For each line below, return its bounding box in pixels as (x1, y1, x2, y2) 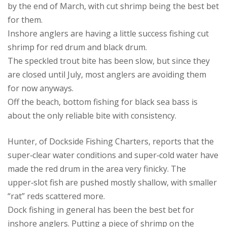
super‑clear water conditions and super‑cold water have (8, 149, 218, 161)
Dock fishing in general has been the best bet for (8, 204, 194, 215)
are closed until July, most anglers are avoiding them (8, 69, 206, 80)
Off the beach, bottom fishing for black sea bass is (8, 96, 198, 107)
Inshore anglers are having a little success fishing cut (8, 28, 209, 39)
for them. (8, 14, 43, 25)
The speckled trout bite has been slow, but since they (8, 55, 210, 66)
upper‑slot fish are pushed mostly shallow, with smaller (8, 177, 217, 188)
